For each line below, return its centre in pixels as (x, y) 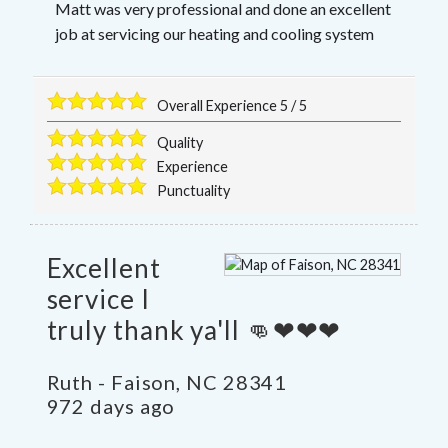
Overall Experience (219, 105)
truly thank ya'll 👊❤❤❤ (194, 329)
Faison (143, 381)
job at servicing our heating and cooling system (214, 33)
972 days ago (111, 405)
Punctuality (194, 190)
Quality (180, 142)
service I (98, 298)
